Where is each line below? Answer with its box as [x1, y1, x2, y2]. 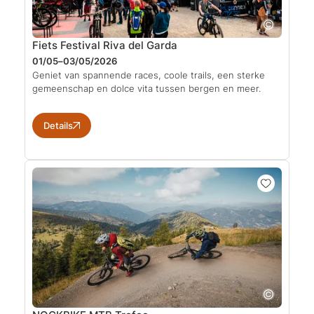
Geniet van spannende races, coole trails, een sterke [32, 69, 265, 81]
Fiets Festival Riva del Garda [32, 38, 177, 52]
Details [43, 119, 73, 131]
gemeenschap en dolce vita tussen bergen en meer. [32, 82, 261, 94]
